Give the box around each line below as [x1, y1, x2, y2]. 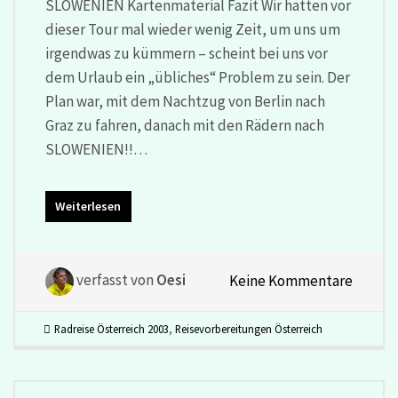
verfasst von [73, 270, 156, 291]
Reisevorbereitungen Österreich [174, 322, 322, 337]
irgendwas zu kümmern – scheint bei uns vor [44, 43, 328, 63]
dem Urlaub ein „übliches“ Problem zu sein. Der [44, 67, 350, 87]
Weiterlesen [55, 198, 122, 215]
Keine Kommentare [229, 270, 354, 291]
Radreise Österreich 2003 [53, 322, 169, 337]
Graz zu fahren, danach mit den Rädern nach [44, 115, 324, 135]
